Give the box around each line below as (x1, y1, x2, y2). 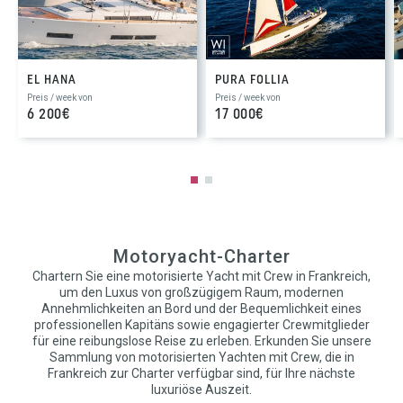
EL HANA (27, 73, 76, 87)
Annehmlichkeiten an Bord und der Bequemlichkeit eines (41, 300, 362, 316)
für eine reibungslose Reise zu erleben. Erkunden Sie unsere (31, 333, 372, 348)
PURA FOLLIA (215, 73, 290, 87)
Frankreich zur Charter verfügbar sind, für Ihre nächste (48, 365, 355, 381)
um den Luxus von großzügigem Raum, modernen (59, 284, 344, 300)
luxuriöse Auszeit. (151, 381, 252, 397)
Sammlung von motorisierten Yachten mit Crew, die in (49, 349, 354, 364)
